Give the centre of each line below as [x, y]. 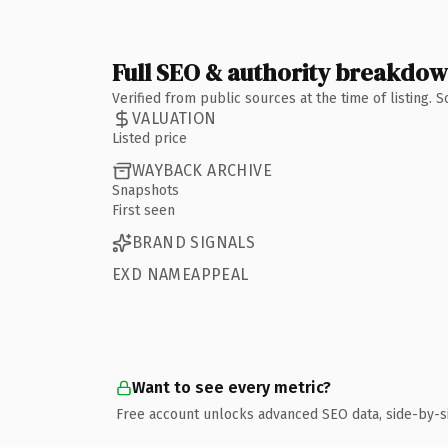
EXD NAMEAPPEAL [180, 274]
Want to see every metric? [231, 387]
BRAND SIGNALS [194, 242]
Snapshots [145, 190]
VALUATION [174, 118]
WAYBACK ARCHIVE [202, 170]
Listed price [149, 138]
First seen [143, 210]
